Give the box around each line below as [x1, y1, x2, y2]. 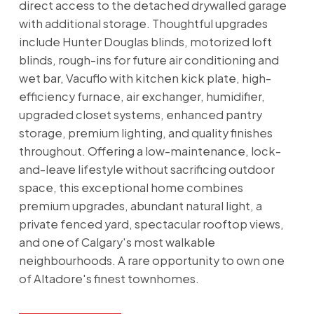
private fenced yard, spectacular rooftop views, [18, 217, 284, 232]
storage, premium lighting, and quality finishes [18, 125, 273, 141]
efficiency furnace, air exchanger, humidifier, [18, 89, 265, 104]
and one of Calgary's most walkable [18, 235, 215, 250]
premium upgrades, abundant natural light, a [18, 198, 262, 214]
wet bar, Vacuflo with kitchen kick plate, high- [18, 71, 271, 86]
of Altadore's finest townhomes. [18, 271, 199, 287]
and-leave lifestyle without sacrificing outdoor [18, 162, 275, 177]
